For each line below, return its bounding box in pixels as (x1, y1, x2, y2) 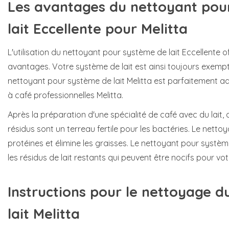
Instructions (8, 183, 86, 201)
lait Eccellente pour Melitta (8, 19, 192, 37)
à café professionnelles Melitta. (8, 89, 123, 100)
